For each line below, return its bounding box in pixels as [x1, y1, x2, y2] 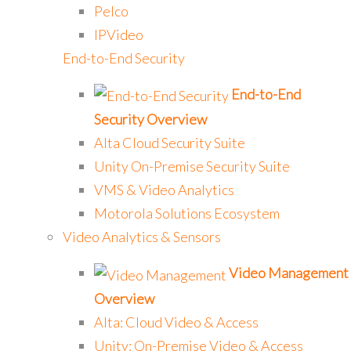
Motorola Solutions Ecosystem [94, 204, 280, 223]
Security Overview [94, 110, 207, 128]
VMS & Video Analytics [94, 181, 234, 199]
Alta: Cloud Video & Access [94, 313, 259, 331]
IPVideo [94, 25, 143, 43]
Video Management [229, 264, 349, 282]
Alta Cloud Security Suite [94, 134, 245, 152]
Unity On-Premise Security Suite [94, 157, 290, 175]
